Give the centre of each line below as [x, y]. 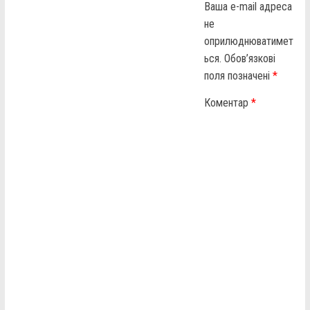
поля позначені [239, 75]
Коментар [228, 102]
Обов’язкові [250, 58]
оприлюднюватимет [249, 41]
